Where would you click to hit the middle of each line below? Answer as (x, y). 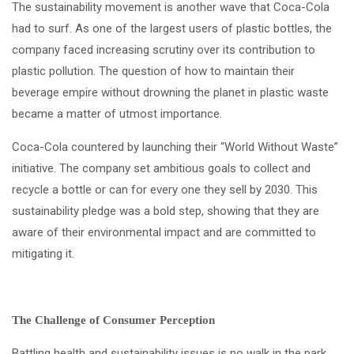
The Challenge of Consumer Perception (113, 320)
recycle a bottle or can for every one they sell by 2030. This (165, 189)
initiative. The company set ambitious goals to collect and (161, 168)
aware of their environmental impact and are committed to (164, 232)
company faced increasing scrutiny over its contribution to (164, 49)
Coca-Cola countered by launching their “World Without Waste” (175, 147)
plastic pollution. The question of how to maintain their (153, 71)
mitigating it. (43, 253)
